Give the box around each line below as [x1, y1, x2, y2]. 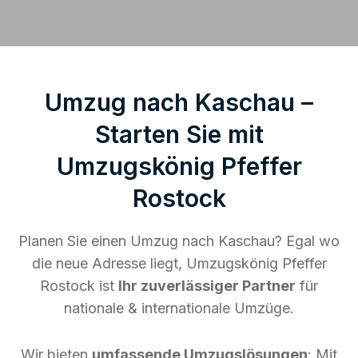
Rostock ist [40, 276, 118, 294]
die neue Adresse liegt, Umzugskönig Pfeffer [31, 254, 327, 272]
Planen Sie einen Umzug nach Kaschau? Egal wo [18, 232, 340, 249]
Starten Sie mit [94, 119, 264, 149]
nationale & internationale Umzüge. [64, 299, 294, 316]
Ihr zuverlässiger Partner [118, 276, 296, 294]
